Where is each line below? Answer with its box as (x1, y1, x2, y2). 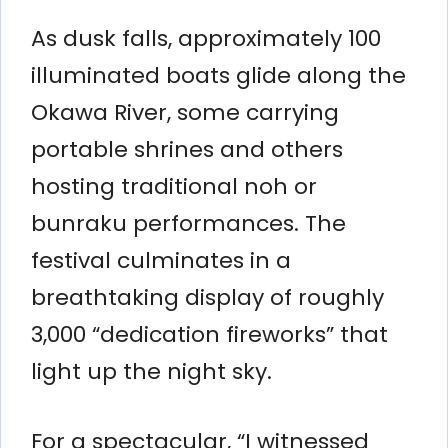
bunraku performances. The (31, 207, 346, 239)
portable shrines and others (31, 133, 343, 165)
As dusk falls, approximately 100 (31, 22, 381, 54)
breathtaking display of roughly (31, 281, 384, 313)
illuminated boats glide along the (31, 59, 406, 91)
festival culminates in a (31, 244, 291, 276)
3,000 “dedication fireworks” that (31, 318, 388, 350)
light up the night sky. (31, 355, 272, 387)
